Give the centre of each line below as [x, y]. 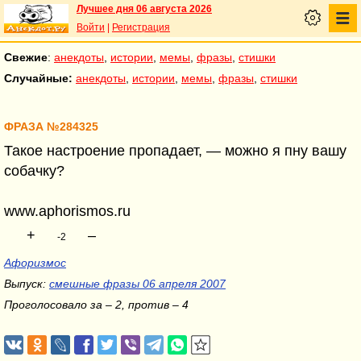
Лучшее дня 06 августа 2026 [144, 9]
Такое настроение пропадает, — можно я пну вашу [175, 151]
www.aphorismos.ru [67, 211]
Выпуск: [27, 284]
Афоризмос [35, 263]
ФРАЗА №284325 [51, 127]
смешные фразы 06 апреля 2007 [137, 284]
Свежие [26, 57]
